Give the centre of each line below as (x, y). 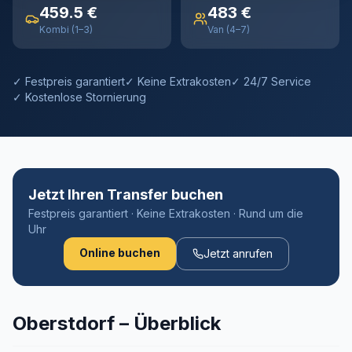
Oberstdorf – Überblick (117, 323)
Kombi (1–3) (66, 29)
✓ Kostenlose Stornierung (79, 97)
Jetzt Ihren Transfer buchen (126, 194)
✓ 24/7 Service (271, 81)
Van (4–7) (229, 29)
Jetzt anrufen (238, 253)
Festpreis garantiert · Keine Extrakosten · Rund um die (166, 213)
